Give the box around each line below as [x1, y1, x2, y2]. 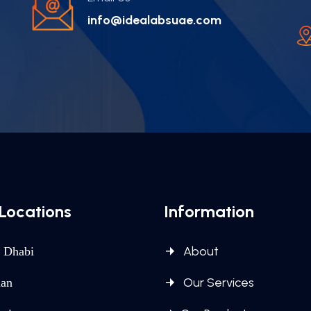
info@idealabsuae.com [87, 12, 221, 28]
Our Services [180, 275, 254, 291]
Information [164, 201, 254, 222]
